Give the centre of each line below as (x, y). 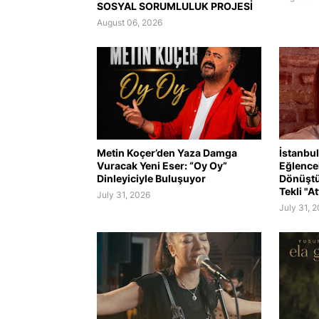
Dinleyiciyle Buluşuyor (151, 178)
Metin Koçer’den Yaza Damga (167, 152)
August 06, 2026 (129, 22)
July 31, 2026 (123, 194)
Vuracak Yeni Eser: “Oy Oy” (162, 165)
